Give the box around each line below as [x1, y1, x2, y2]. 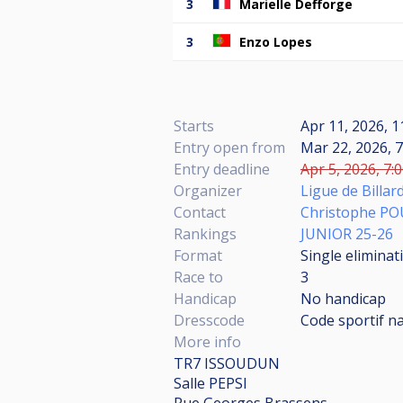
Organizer [174, 180, 242, 201]
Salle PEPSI [174, 372, 247, 393]
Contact [174, 201, 226, 222]
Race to [174, 266, 223, 287]
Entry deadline [174, 158, 270, 179]
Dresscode [174, 309, 245, 330]
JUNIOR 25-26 [300, 223, 393, 244]
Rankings [174, 223, 237, 244]
